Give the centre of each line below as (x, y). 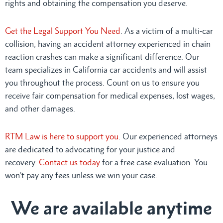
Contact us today (68, 162)
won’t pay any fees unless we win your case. (81, 175)
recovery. (21, 162)
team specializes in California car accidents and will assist (106, 69)
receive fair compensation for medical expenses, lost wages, (110, 95)
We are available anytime (111, 208)
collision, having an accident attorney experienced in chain (108, 44)
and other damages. (40, 108)
